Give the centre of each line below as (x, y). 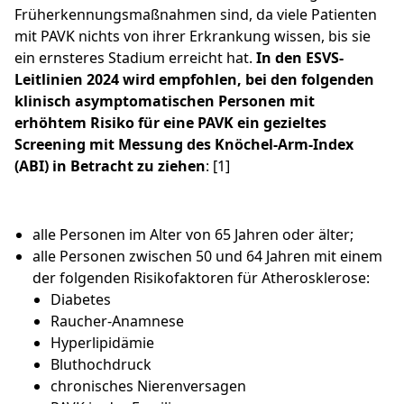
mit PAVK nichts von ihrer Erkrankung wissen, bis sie (193, 37)
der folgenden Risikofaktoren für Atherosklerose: (201, 278)
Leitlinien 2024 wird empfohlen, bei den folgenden (194, 80)
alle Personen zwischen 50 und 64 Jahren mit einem (207, 257)
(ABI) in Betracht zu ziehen (110, 166)
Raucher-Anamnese (117, 321)
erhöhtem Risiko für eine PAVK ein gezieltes (170, 123)
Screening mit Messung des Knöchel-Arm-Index (184, 145)
